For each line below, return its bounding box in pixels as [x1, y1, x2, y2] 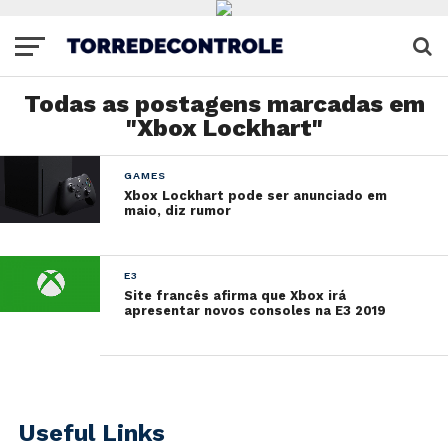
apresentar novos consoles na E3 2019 [124, 303, 387, 318]
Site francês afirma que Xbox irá [124, 288, 347, 303]
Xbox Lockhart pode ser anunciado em [124, 188, 388, 203]
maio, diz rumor [124, 203, 232, 218]
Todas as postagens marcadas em [23, 90, 425, 118]
